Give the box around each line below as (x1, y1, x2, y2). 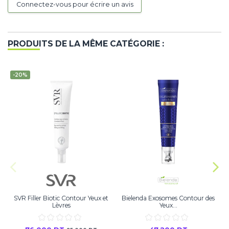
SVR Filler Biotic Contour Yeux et (14, 194, 109, 202)
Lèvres (52, 201, 71, 210)
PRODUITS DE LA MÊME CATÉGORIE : (8, 38, 164, 49)
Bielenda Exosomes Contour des (122, 194, 215, 202)
